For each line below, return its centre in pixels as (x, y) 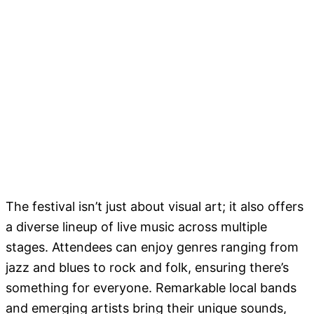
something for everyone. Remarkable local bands (151, 288)
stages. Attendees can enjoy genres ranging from (152, 247)
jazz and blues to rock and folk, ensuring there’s (147, 268)
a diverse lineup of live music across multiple (136, 227)
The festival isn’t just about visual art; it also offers (155, 207)
